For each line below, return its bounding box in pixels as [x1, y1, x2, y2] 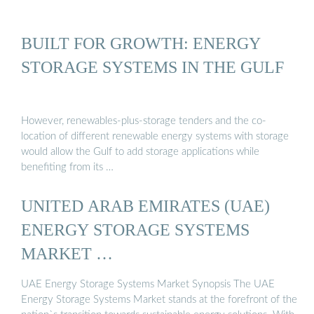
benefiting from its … [21, 162, 114, 173]
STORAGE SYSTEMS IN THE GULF [21, 57, 284, 76]
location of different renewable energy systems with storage [21, 131, 289, 142]
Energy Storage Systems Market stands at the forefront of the [21, 294, 297, 305]
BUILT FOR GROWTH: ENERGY [21, 33, 261, 53]
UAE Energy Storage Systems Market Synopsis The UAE [21, 278, 275, 289]
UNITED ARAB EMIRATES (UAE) [21, 196, 270, 216]
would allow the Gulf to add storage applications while [21, 146, 259, 158]
